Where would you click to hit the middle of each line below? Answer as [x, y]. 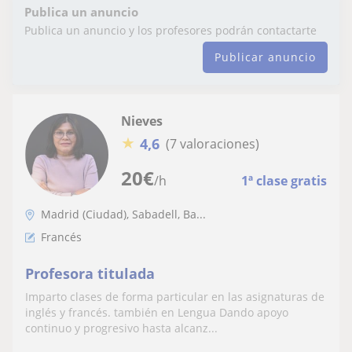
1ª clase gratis [284, 180]
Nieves [142, 121]
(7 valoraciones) [213, 144]
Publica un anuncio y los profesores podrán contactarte [170, 30]
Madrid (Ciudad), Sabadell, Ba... [123, 214]
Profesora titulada [90, 273]
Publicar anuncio [265, 57]
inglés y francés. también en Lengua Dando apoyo [157, 312]
